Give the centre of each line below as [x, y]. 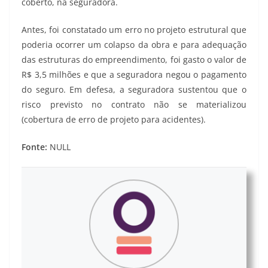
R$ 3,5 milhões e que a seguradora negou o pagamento [134, 75]
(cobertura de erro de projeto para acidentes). [118, 120]
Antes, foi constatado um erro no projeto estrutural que [134, 30]
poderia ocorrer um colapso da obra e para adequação [134, 45]
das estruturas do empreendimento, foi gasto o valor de [134, 60]
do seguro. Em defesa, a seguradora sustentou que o [134, 90]
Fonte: [34, 147]
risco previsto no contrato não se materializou [134, 105]
